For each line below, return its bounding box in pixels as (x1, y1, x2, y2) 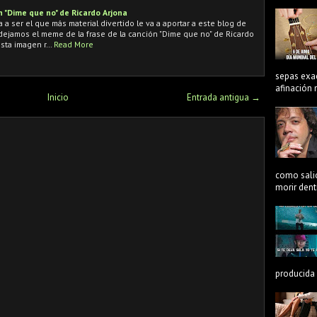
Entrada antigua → (187, 91, 260, 103)
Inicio (47, 91, 69, 103)
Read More (54, 38, 93, 50)
